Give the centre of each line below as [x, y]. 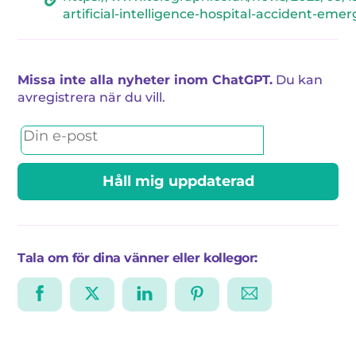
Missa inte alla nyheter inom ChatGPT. [145, 79]
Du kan [298, 79]
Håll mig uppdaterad [178, 182]
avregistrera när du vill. [92, 97]
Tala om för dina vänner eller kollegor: [137, 257]
